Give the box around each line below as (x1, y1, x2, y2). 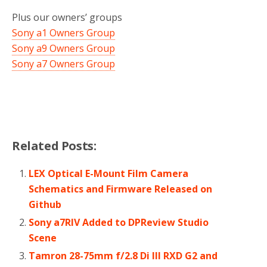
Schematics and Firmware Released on (29, 182, 213, 195)
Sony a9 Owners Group (12, 41, 115, 55)
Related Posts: (12, 137, 97, 154)
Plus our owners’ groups (12, 10, 122, 24)
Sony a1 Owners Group (12, 26, 115, 39)
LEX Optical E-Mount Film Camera (29, 166, 189, 180)
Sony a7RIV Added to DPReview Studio (29, 215, 209, 229)
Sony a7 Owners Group (12, 57, 115, 70)
